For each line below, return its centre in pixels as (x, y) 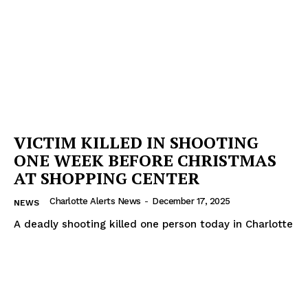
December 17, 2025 (191, 201)
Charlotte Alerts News (95, 201)
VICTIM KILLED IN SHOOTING (136, 142)
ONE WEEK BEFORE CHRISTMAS (145, 160)
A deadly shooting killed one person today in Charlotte (153, 224)
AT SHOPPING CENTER (107, 178)
